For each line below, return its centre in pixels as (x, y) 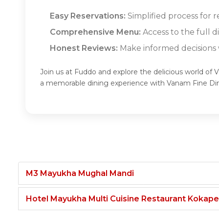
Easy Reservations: (88, 16)
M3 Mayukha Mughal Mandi (80, 173)
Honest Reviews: (84, 48)
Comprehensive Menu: (95, 32)
